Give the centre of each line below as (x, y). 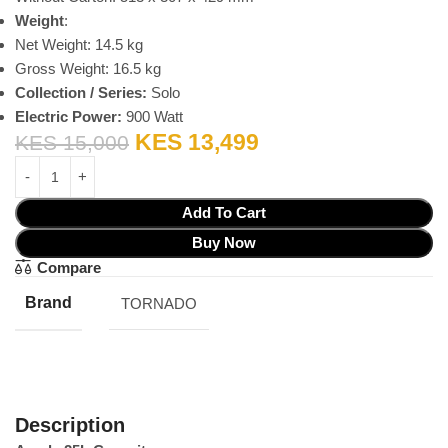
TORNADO (158, 303)
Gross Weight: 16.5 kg (88, 69)
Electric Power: (70, 117)
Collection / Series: (83, 93)
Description (70, 424)
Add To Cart (223, 213)
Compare (68, 267)
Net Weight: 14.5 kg (79, 45)
